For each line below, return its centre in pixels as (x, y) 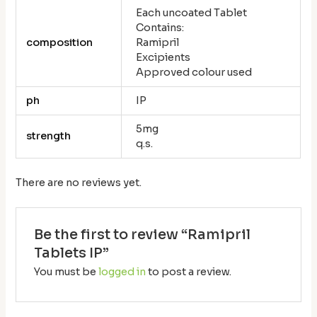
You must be (66, 271)
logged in (122, 271)
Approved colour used (194, 72)
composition (59, 42)
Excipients (163, 57)
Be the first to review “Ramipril (142, 234)
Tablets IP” (71, 253)
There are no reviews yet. (79, 183)
